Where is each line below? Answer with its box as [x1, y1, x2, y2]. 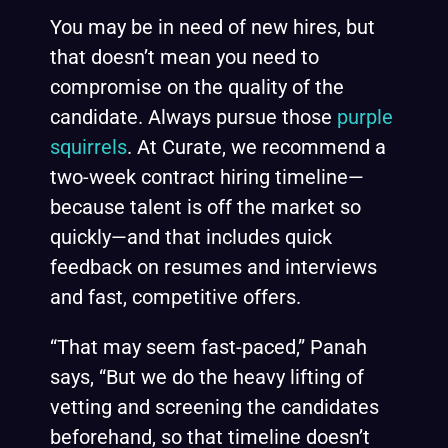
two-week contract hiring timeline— [50, 165, 364, 189]
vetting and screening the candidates [50, 395, 379, 419]
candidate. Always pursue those [50, 105, 337, 129]
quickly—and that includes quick [50, 225, 332, 249]
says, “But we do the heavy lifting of [50, 365, 364, 389]
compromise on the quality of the [50, 75, 344, 99]
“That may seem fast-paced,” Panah [50, 335, 367, 359]
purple [337, 105, 393, 129]
